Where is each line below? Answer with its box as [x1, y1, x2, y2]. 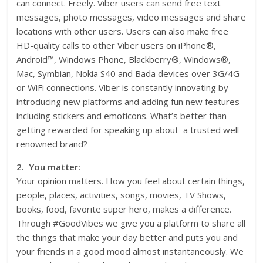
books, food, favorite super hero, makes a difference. [16, 203, 232, 215]
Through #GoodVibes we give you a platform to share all [16, 217, 246, 230]
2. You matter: [16, 161, 81, 173]
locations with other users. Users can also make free [16, 25, 229, 38]
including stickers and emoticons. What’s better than [16, 110, 227, 122]
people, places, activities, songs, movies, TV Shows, [16, 189, 227, 201]
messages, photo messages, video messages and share [16, 11, 247, 23]
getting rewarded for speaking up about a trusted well [16, 124, 240, 136]
